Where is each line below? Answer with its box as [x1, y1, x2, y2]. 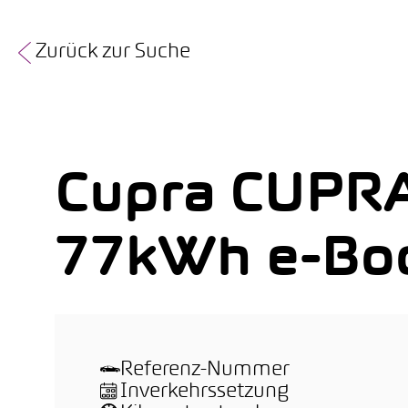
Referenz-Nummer [120, 361, 290, 380]
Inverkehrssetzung [120, 382, 289, 402]
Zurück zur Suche [36, 43, 190, 62]
